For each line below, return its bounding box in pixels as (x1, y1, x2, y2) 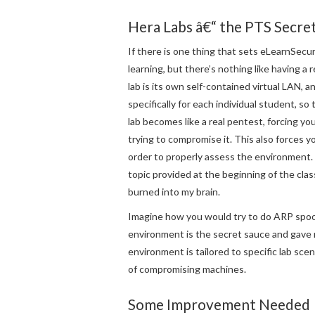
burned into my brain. (128, 186, 220, 198)
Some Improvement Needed (128, 295, 310, 314)
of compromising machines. (128, 263, 246, 276)
